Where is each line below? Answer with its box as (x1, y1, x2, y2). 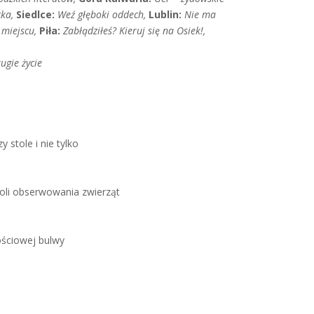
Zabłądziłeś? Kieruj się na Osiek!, (63, 24, 206, 37)
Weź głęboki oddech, (57, 8, 149, 21)
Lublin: (149, 8, 182, 21)
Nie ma (184, 8, 217, 21)
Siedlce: (16, 8, 55, 21)
